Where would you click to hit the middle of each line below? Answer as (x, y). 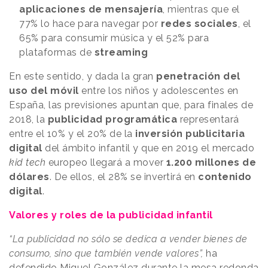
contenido (225, 177)
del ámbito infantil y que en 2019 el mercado (148, 148)
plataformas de (57, 53)
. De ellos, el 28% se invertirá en (124, 177)
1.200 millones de (211, 163)
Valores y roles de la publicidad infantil (111, 215)
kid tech (27, 163)
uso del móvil (44, 91)
